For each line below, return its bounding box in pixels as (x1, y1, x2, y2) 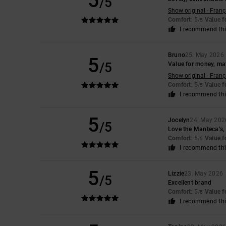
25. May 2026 (185, 51, 224, 59)
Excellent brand (167, 179, 212, 186)
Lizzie (167, 169, 185, 177)
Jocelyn (167, 116, 190, 124)
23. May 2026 (184, 169, 223, 177)
